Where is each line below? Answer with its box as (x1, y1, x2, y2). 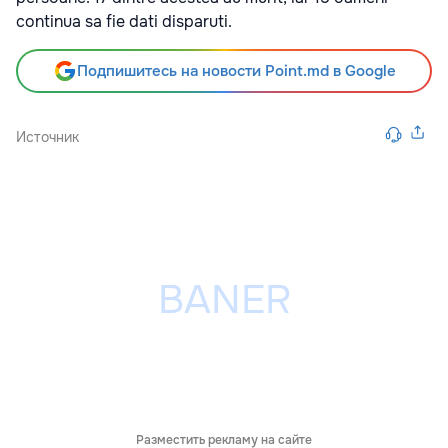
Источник (16, 128, 79, 146)
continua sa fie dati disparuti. (16, 11, 236, 32)
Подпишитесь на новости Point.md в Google (76, 61, 396, 81)
